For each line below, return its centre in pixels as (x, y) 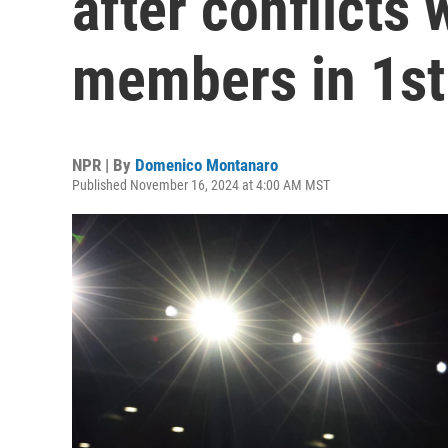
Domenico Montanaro (206, 165)
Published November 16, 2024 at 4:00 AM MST (201, 185)
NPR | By (103, 165)
